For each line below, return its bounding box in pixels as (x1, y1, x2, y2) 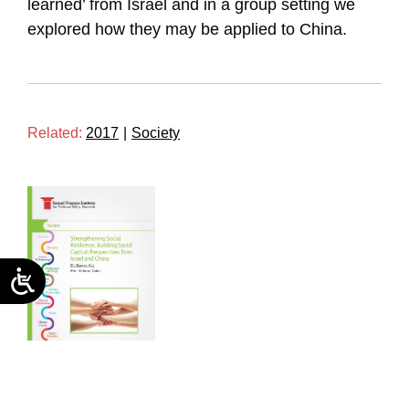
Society (131, 124, 180, 141)
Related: (27, 124, 82, 141)
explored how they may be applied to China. (27, 20, 347, 39)
